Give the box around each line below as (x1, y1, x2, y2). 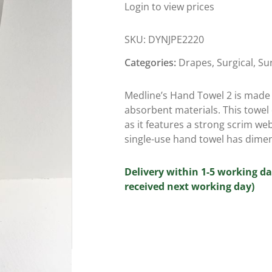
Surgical (216, 56, 253, 70)
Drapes (178, 56, 212, 70)
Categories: (124, 56, 178, 70)
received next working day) (124, 180, 254, 194)
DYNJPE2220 (148, 33, 204, 46)
